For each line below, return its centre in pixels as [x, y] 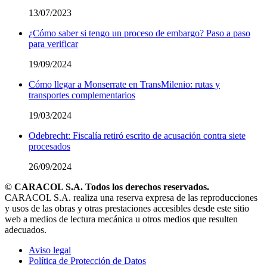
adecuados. [26, 230]
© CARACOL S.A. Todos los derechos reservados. [107, 187]
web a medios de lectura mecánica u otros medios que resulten [121, 219]
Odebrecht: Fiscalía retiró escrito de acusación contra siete [137, 136]
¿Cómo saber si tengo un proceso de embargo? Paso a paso [139, 33]
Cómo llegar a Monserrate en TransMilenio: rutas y [124, 85]
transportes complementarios [82, 95]
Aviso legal [50, 250]
